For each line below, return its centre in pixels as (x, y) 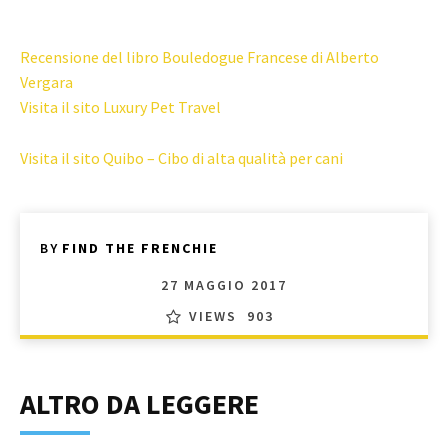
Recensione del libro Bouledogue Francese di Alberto (199, 56)
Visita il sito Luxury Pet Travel (120, 106)
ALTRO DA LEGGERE (139, 404)
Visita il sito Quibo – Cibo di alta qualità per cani (181, 157)
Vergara (46, 81)
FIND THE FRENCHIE (140, 247)
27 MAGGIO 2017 (224, 284)
